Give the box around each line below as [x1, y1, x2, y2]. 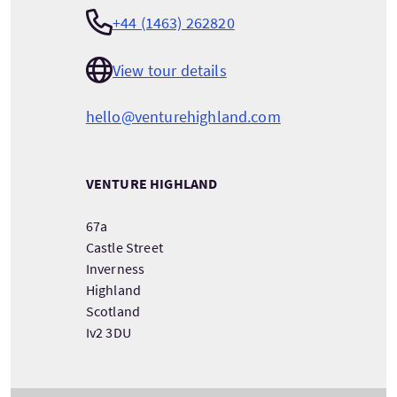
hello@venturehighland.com [85, 106, 281, 127]
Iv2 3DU [85, 323, 131, 341]
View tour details [112, 59, 227, 81]
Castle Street [85, 238, 163, 256]
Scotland [85, 302, 141, 320]
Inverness [85, 260, 145, 277]
